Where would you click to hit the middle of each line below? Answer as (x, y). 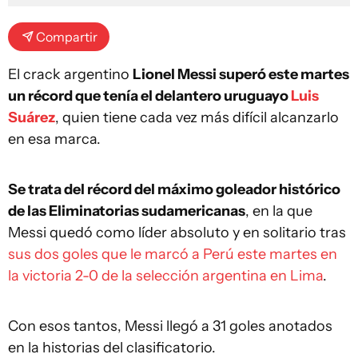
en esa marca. (54, 139)
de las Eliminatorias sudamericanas (127, 211)
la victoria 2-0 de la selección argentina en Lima (165, 276)
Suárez (32, 118)
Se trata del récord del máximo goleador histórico (174, 190)
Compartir (67, 37)
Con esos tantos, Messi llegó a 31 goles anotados (170, 326)
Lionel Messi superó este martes (241, 75)
